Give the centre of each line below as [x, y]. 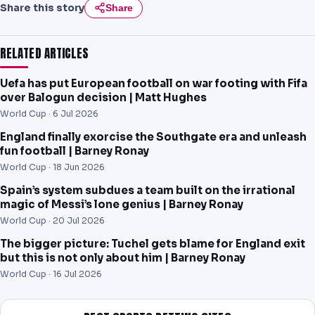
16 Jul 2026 [77, 274]
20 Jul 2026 [79, 220]
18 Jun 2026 [79, 167]
